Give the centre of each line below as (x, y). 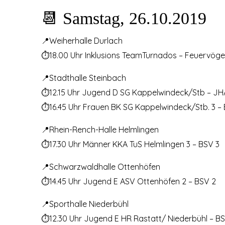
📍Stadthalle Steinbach (84, 78)
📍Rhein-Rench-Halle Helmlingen (100, 129)
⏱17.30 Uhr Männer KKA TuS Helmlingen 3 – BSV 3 (130, 144)
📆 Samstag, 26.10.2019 (124, 18)
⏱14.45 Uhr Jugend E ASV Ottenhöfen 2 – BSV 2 (129, 181)
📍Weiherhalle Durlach (82, 40)
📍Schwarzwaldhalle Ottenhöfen (101, 166)
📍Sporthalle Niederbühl (85, 204)
